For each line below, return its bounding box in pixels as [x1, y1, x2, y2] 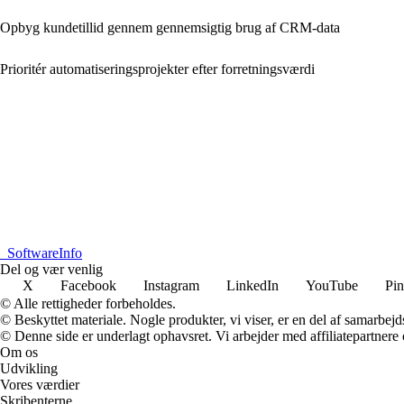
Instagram [143, 277, 199, 293]
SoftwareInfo [7, 244, 82, 261]
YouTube [306, 277, 358, 293]
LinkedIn [226, 277, 279, 293]
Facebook [60, 277, 116, 293]
